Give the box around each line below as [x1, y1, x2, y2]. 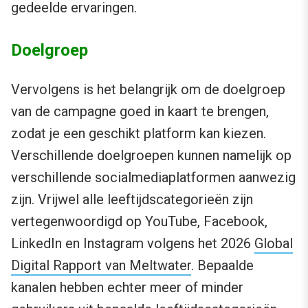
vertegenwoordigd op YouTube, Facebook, [11, 213, 267, 230]
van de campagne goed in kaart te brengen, [11, 103, 269, 120]
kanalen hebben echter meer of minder [11, 279, 243, 296]
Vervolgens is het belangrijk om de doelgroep [11, 81, 285, 98]
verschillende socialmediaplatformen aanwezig [11, 169, 296, 186]
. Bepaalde [191, 257, 254, 274]
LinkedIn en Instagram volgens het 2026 [11, 235, 254, 252]
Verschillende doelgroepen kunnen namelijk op [11, 147, 291, 164]
